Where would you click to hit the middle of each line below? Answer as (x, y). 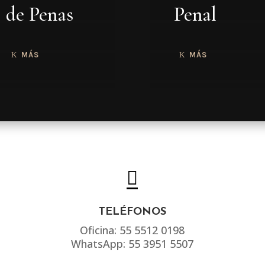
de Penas (39, 15)
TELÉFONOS (132, 212)
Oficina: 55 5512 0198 (132, 230)
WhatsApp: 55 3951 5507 (132, 244)
